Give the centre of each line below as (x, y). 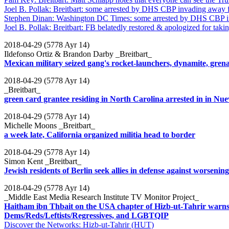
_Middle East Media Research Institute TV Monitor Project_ (101, 197)
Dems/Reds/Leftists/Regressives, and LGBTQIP (86, 215)
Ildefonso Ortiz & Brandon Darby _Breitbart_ (78, 54)
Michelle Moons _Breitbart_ (50, 125)
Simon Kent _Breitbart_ (43, 161)
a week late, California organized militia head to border (100, 134)
